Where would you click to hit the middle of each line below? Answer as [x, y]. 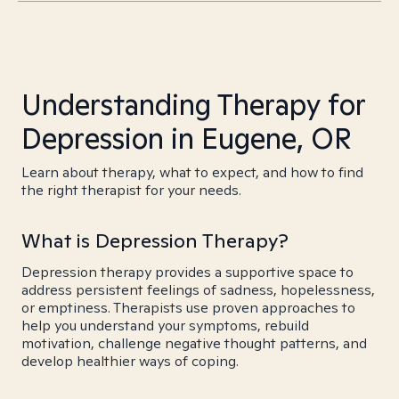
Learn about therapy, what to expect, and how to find [192, 172]
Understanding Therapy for [193, 104]
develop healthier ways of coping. [130, 361]
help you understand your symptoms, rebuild [165, 326]
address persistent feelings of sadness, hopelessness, [198, 290]
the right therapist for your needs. [131, 190]
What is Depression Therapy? [155, 240]
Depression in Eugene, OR [187, 138]
